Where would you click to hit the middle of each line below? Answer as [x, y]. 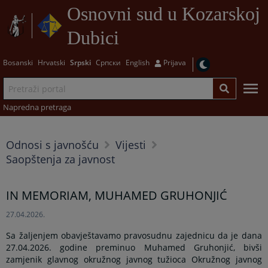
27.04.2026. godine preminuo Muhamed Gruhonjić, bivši [134, 248]
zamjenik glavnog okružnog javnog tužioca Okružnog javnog [134, 260]
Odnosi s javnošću [53, 145]
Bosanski [18, 63]
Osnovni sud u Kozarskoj [163, 14]
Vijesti [131, 145]
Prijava [174, 63]
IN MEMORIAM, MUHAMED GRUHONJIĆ [117, 196]
